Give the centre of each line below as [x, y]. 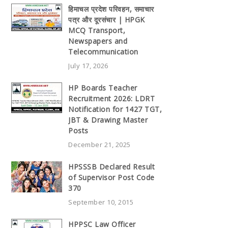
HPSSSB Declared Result [111, 166]
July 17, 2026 [88, 65]
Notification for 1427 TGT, [115, 109]
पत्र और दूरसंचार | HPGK [107, 19]
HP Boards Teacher [103, 88]
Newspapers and [98, 41]
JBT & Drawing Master [108, 120]
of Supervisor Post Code [111, 177]
